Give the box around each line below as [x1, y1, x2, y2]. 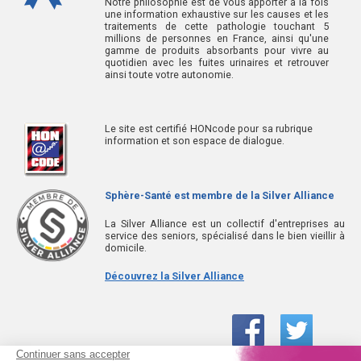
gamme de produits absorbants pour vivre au [105, 44, 329, 56]
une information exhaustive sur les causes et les [105, 7, 329, 20]
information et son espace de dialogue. [105, 135, 284, 147]
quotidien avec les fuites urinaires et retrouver [105, 56, 329, 68]
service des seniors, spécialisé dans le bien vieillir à [105, 229, 345, 242]
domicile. [105, 241, 147, 254]
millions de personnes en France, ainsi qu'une [105, 31, 329, 44]
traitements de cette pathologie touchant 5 [105, 19, 329, 32]
